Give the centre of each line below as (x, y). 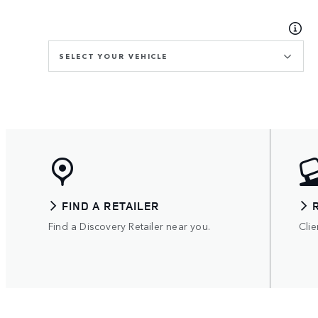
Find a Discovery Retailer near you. (129, 226)
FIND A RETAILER (111, 206)
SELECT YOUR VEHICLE (114, 56)
